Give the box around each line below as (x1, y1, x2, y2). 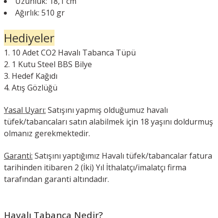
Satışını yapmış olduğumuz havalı (46, 104, 168, 115)
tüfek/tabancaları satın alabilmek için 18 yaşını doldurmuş (4, 116, 213, 127)
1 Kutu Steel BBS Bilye (12, 58, 92, 70)
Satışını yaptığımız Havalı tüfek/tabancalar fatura (33, 150, 212, 161)
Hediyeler (4, 29, 54, 46)
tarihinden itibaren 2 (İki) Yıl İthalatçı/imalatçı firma (4, 162, 186, 173)
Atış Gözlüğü (12, 82, 57, 93)
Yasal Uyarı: (4, 104, 46, 115)
